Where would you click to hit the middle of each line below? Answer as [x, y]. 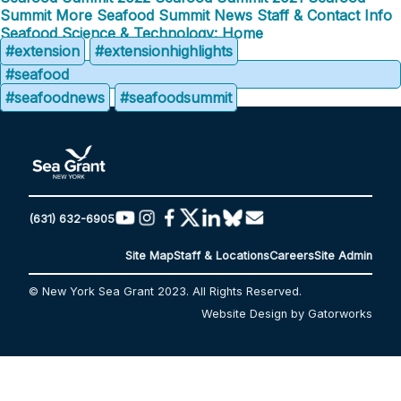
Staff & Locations [222, 256]
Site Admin [343, 256]
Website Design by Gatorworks [287, 313]
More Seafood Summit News [154, 15]
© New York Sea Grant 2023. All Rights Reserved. [165, 291]
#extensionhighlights [164, 51]
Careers [292, 256]
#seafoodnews [55, 98]
